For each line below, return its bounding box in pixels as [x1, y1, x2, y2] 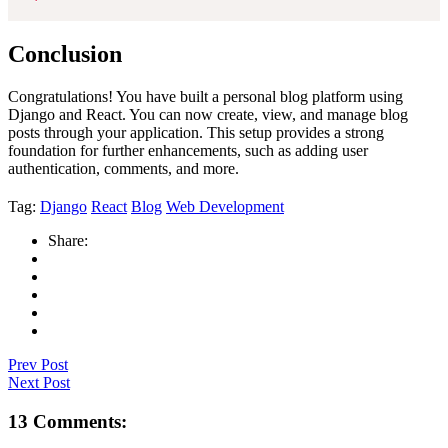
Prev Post [8, 356, 68, 374]
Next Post [8, 374, 70, 392]
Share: [48, 232, 88, 250]
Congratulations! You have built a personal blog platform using [8, 88, 403, 106]
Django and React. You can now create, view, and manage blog [8, 106, 408, 124]
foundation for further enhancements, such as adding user [8, 142, 368, 160]
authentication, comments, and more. [8, 160, 239, 178]
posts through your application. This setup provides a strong [8, 124, 384, 142]
